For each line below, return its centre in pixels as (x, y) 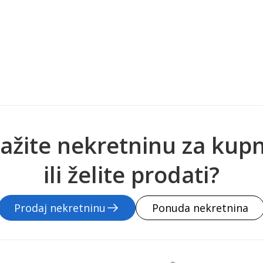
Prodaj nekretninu (60, 208)
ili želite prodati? (131, 174)
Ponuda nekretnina (200, 208)
